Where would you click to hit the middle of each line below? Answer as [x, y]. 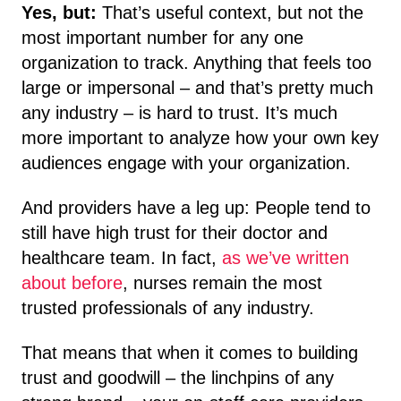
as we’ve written [286, 257]
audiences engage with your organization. [186, 162]
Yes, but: [59, 12]
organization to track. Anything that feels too [196, 62]
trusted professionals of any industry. [168, 307]
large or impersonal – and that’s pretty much [197, 87]
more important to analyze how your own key [200, 137]
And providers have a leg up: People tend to [196, 207]
